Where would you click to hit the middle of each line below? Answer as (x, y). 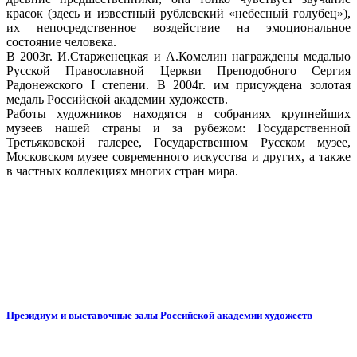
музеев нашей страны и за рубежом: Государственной (178, 127)
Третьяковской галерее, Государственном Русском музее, (178, 142)
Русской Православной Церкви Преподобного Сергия (178, 70)
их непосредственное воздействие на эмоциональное (178, 27)
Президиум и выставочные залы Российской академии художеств (159, 315)
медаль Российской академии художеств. (117, 99)
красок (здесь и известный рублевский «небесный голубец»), (178, 13)
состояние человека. (61, 41)
